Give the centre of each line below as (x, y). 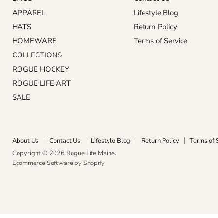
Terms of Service (160, 41)
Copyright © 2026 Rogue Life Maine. (64, 153)
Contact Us (65, 140)
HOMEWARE (34, 41)
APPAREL (29, 12)
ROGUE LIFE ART (41, 83)
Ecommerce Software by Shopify (58, 163)
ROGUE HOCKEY (41, 69)
